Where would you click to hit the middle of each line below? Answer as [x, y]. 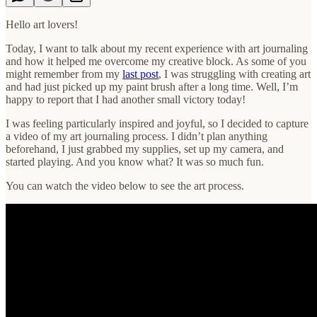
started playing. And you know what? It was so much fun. [135, 161]
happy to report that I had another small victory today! [126, 99]
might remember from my [64, 74]
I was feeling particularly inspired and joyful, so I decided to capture [157, 123]
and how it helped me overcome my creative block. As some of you [156, 61]
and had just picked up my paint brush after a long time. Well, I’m [152, 86]
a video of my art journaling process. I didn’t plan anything [137, 136]
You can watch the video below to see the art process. [125, 185]
